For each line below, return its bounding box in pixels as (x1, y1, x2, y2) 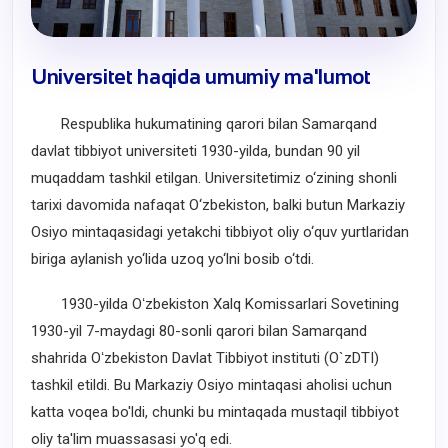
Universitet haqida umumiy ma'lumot (31, 64, 371, 88)
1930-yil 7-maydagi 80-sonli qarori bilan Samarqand (31, 321, 367, 340)
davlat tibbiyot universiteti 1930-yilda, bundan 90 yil (31, 141, 360, 160)
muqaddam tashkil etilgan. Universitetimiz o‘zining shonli (31, 168, 397, 187)
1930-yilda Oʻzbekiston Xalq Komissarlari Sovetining (31, 294, 399, 313)
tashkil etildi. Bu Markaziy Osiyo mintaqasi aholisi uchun (31, 375, 392, 394)
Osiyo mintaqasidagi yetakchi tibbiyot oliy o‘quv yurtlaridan (31, 222, 409, 241)
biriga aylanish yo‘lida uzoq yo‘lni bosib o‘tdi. (31, 249, 314, 268)
